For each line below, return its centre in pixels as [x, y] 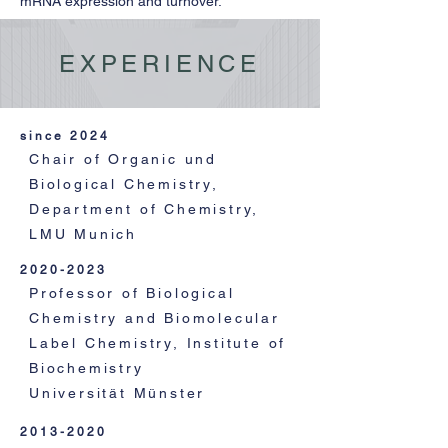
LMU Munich [83, 234]
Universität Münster [117, 393]
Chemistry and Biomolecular [154, 318]
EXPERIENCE [160, 63]
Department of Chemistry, [144, 209]
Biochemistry [86, 368]
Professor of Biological [132, 293]
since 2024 [65, 136]
